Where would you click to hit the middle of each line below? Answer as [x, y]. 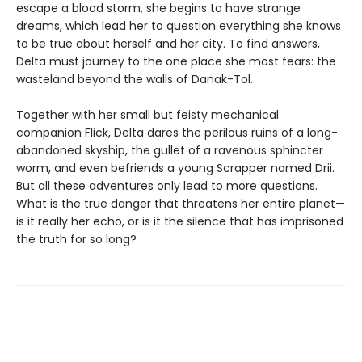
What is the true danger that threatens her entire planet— [181, 203]
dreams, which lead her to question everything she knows [179, 25]
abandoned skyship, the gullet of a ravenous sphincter [170, 150]
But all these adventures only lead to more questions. [167, 185]
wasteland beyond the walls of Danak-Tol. [135, 79]
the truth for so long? [76, 239]
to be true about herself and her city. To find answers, [168, 43]
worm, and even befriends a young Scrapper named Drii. [175, 168]
